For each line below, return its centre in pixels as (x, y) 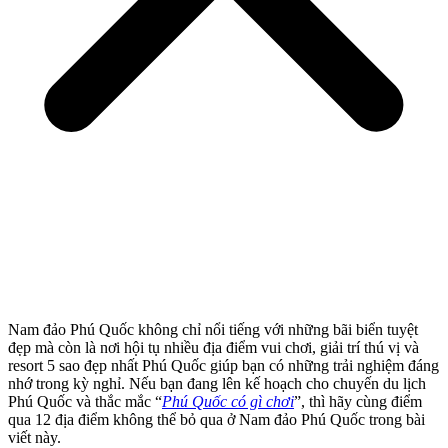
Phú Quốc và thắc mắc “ (85, 402)
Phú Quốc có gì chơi (228, 402)
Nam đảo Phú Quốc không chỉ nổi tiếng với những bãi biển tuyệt (213, 330)
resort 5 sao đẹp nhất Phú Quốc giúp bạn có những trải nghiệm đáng (223, 366)
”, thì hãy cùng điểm (358, 402)
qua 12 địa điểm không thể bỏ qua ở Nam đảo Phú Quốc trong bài (216, 420)
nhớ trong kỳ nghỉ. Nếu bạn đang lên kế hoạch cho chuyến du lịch (217, 384)
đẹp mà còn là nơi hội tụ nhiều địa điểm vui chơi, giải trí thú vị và (213, 348)
